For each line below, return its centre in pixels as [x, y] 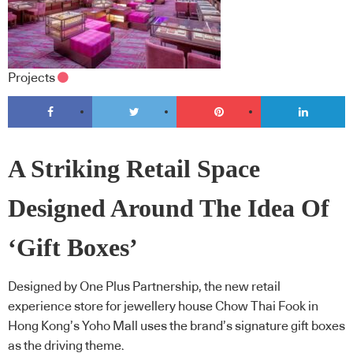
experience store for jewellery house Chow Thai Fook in [163, 307]
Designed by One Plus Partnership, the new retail [144, 287]
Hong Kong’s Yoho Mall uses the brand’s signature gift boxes [176, 327]
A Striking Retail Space [134, 169]
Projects [32, 78]
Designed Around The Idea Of [169, 208]
